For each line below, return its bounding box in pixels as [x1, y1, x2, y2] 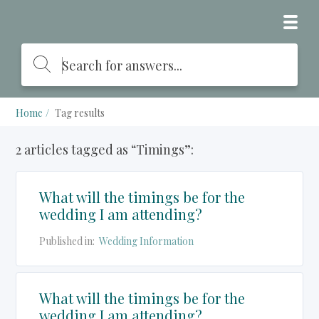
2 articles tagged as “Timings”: [16, 141, 194, 158]
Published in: [39, 234, 98, 248]
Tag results [55, 106, 105, 120]
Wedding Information [99, 234, 194, 248]
